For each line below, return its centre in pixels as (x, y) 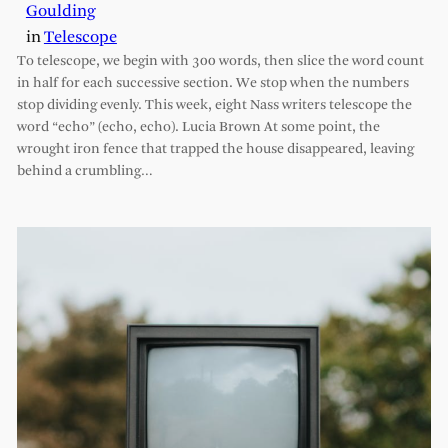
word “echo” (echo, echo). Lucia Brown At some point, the (198, 128)
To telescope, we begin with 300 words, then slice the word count (220, 62)
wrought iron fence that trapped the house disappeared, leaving (215, 150)
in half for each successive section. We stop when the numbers (212, 84)
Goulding (60, 12)
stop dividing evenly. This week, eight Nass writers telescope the (214, 106)
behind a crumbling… (84, 172)
